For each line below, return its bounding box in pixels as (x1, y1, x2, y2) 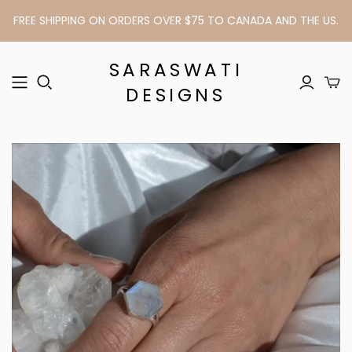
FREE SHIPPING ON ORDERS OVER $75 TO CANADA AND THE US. (13, 13, 339, 28)
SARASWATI (108, 57, 244, 82)
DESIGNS (126, 82, 226, 108)
